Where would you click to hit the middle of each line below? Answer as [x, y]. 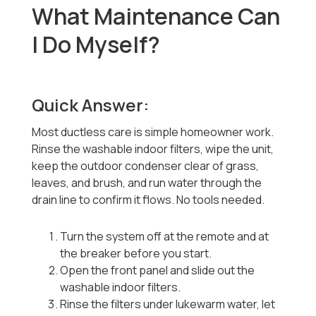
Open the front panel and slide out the [158, 271]
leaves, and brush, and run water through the [147, 183]
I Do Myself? [96, 45]
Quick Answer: [91, 105]
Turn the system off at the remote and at [165, 237]
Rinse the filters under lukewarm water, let [168, 304]
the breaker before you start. [136, 254]
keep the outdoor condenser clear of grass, [146, 166]
